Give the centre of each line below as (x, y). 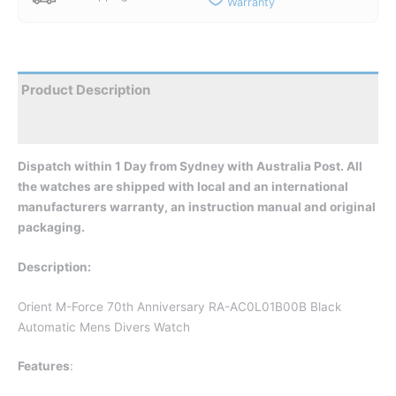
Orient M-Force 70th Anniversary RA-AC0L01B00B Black (179, 306)
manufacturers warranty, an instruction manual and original (197, 206)
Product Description (86, 90)
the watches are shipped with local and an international (183, 186)
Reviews (49, 126)
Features (44, 366)
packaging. (51, 227)
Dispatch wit (55, 166)
